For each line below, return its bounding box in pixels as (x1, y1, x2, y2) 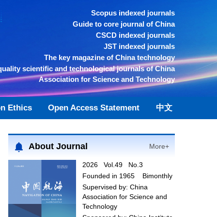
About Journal (28, 141, 88, 151)
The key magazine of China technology (44, 53, 175, 62)
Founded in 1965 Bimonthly (82, 172, 172, 180)
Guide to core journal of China (73, 20, 175, 28)
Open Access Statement (48, 103, 140, 112)
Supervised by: (82, 183, 130, 191)
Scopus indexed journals (91, 9, 175, 17)
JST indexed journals (104, 42, 175, 50)
